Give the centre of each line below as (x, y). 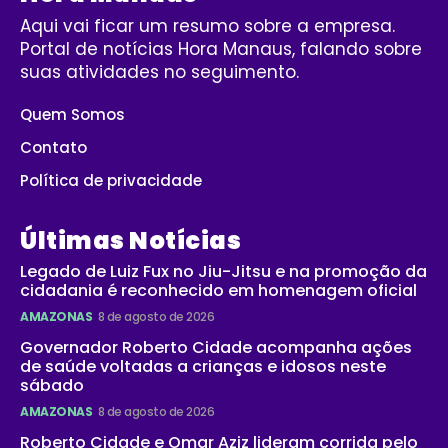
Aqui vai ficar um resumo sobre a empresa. (207, 26)
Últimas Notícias (130, 241)
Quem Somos (72, 115)
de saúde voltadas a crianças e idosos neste (203, 367)
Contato (53, 148)
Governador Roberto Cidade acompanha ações (216, 348)
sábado (52, 386)
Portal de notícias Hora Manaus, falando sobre (221, 49)
